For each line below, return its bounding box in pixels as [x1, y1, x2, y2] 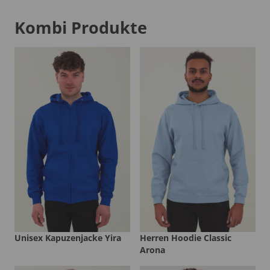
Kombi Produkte [14, 16, 147, 39]
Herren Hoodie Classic [140, 232, 231, 244]
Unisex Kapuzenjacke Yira [14, 232, 121, 244]
